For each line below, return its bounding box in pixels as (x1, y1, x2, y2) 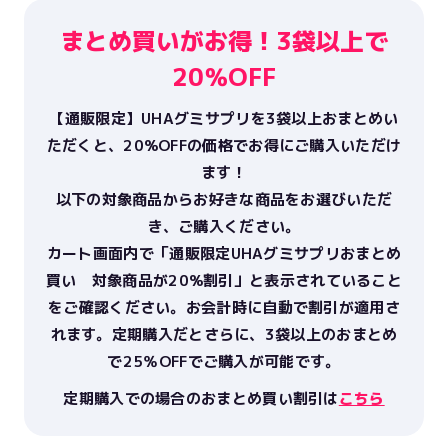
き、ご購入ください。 (147, 216, 301, 238)
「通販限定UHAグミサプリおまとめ (154, 243, 402, 265)
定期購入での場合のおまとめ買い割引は (63, 388, 339, 410)
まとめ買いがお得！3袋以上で (60, 24, 388, 59)
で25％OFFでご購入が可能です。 (107, 351, 341, 373)
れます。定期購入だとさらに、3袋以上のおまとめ (50, 324, 398, 346)
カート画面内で (46, 243, 154, 265)
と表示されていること (249, 270, 403, 292)
